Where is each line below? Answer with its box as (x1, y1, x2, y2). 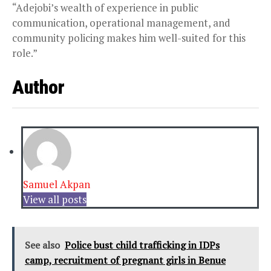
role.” (12, 46, 38, 60)
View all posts (23, 192, 87, 207)
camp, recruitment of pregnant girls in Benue (25, 253, 226, 267)
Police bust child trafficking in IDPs (65, 238, 220, 252)
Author (12, 76, 65, 99)
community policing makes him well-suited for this (12, 31, 246, 45)
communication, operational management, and (12, 16, 230, 30)
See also (25, 238, 60, 252)
